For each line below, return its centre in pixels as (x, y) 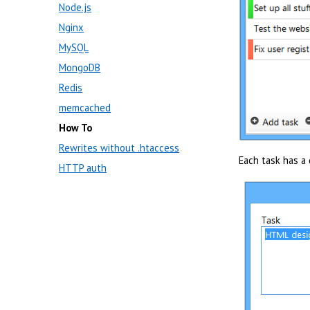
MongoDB (80, 67)
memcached (85, 108)
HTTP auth (83, 168)
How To (76, 128)
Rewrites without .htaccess (119, 148)
